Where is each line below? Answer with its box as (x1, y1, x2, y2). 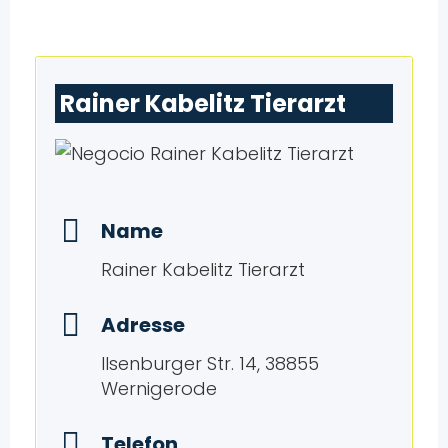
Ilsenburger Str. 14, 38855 (100, 351, 319, 377)
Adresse (100, 311, 185, 340)
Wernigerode (100, 376, 217, 402)
